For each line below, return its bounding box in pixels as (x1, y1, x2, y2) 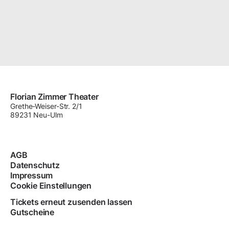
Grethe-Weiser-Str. (10, 102, 73, 110)
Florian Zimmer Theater (10, 91, 99, 102)
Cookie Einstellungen (10, 180, 91, 191)
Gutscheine (10, 207, 54, 217)
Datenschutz (10, 160, 60, 170)
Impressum (10, 170, 53, 180)
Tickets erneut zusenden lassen (10, 197, 132, 207)
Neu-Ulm (33, 110, 63, 119)
